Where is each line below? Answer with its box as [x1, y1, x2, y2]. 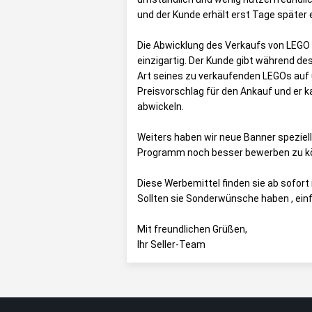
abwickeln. [137, 101, 184, 112]
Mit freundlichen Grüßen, [137, 224, 247, 235]
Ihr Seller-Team [137, 239, 205, 250]
